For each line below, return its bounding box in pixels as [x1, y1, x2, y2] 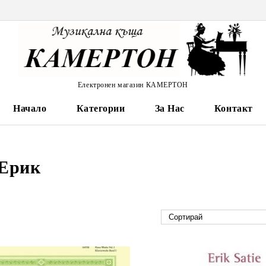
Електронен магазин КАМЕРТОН [77, 80, 189, 89]
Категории [76, 103, 125, 113]
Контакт [214, 103, 253, 113]
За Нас [154, 103, 185, 113]
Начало [13, 103, 47, 113]
